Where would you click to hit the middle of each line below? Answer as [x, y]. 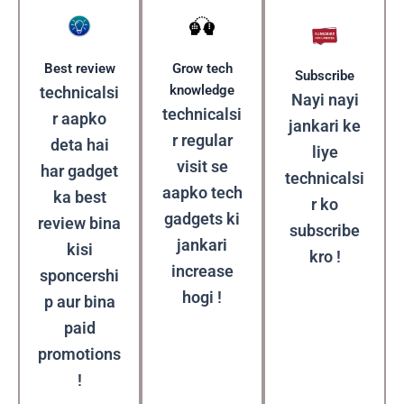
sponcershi [79, 276]
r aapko [79, 119]
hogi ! [202, 298]
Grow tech [202, 69]
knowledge [202, 91]
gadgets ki [202, 219]
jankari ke [325, 125]
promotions [79, 354]
